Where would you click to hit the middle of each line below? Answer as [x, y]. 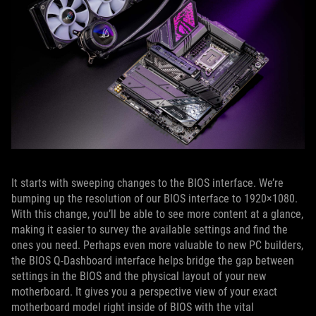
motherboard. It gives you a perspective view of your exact [144, 291]
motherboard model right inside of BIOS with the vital [133, 307]
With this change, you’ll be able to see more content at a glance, [157, 214]
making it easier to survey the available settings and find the [150, 229]
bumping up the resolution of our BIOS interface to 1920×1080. [154, 198]
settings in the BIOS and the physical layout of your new [139, 276]
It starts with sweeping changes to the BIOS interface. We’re [147, 183]
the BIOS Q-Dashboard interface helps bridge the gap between [153, 260]
